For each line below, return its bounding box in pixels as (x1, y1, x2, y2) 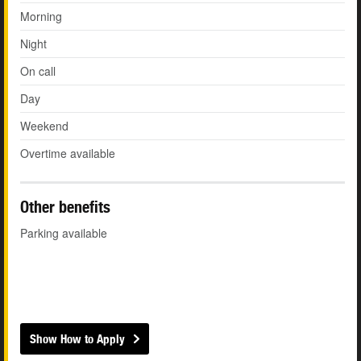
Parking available (20, 225, 107, 242)
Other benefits (20, 197, 110, 217)
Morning (20, 8, 62, 25)
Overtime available (20, 145, 115, 162)
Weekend (20, 118, 68, 135)
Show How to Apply (30, 332, 125, 346)
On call (20, 63, 56, 80)
